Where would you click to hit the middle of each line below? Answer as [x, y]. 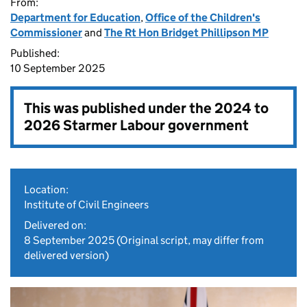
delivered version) [66, 255]
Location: [46, 189]
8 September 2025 [69, 240]
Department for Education [75, 17]
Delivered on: [55, 225]
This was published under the [119, 108]
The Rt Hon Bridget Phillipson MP [186, 33]
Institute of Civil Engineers [86, 205]
